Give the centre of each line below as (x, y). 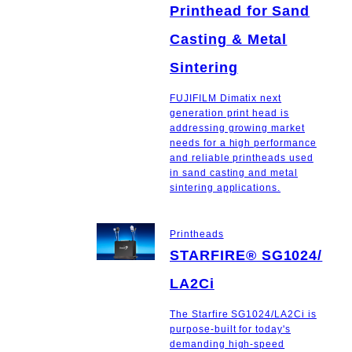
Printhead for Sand (240, 11)
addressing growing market (238, 128)
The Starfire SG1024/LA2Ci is (243, 315)
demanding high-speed (227, 345)
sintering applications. (225, 187)
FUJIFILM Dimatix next (226, 98)
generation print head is (230, 113)
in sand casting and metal (234, 172)
